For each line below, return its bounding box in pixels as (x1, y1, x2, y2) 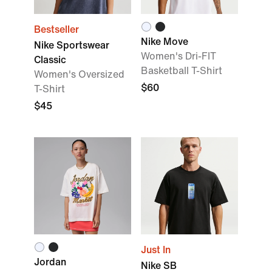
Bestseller (34, 24, 79, 35)
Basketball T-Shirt (141, 66, 222, 76)
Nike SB (141, 260, 177, 271)
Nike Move (141, 36, 188, 47)
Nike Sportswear (34, 40, 109, 50)
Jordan (34, 257, 66, 267)
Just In (141, 245, 171, 255)
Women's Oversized (34, 69, 124, 80)
